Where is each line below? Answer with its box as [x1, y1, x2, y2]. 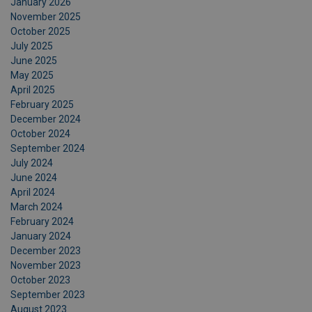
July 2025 [10, 40, 53, 52]
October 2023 [10, 274, 70, 286]
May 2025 [10, 70, 54, 81]
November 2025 [10, 11, 81, 22]
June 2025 [10, 55, 57, 66]
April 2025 [10, 84, 55, 95]
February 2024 [10, 216, 74, 227]
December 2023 [10, 245, 81, 256]
